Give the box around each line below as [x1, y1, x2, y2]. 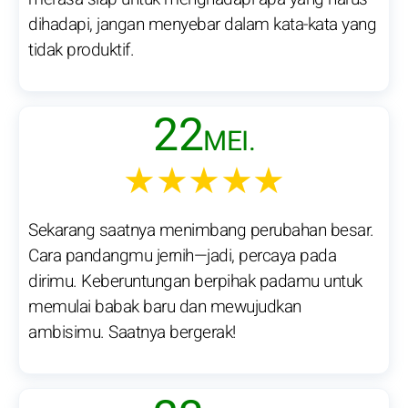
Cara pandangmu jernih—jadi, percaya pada [28, 243, 336, 270]
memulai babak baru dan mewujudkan [28, 294, 301, 321]
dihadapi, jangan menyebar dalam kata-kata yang [28, 12, 376, 38]
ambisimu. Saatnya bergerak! [28, 320, 236, 346]
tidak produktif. [28, 37, 134, 64]
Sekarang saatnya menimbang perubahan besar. [28, 218, 374, 244]
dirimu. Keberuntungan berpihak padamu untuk [28, 269, 362, 295]
